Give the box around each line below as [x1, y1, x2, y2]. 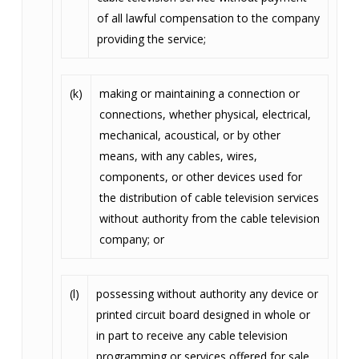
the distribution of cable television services [99, 190, 319, 205]
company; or [99, 232, 164, 247]
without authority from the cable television [99, 211, 320, 226]
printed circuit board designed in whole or [95, 307, 310, 322]
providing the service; [96, 31, 206, 46]
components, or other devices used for [99, 169, 302, 184]
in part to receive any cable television [95, 328, 288, 343]
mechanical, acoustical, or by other [99, 127, 280, 143]
